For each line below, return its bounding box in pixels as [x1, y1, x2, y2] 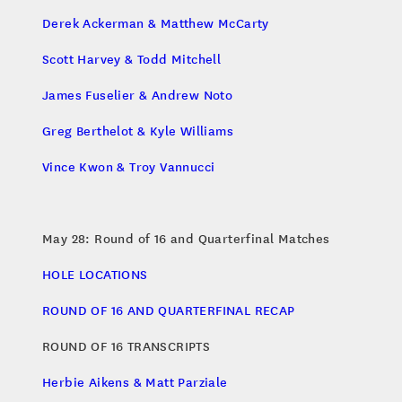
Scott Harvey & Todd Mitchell [42, 49, 222, 68]
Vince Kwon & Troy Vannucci [42, 157, 215, 176]
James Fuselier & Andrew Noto [42, 85, 233, 104]
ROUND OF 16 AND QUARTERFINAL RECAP [42, 301, 295, 319]
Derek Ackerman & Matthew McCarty [42, 13, 269, 32]
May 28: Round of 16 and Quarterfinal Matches [42, 229, 330, 248]
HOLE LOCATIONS [42, 265, 148, 284]
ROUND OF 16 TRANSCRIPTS [42, 336, 211, 355]
